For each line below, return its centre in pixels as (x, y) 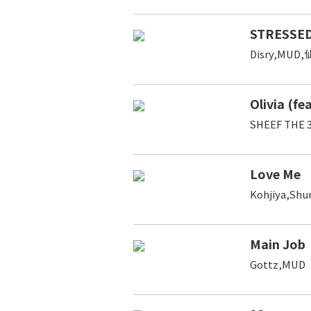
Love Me (275, 173)
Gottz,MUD (278, 264)
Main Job (278, 243)
